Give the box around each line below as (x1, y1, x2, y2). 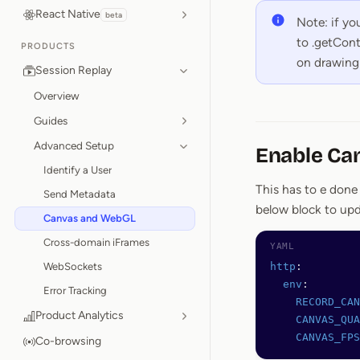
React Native (35, 7, 100, 21)
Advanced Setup (34, 139, 114, 152)
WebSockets (43, 260, 102, 272)
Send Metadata (43, 188, 116, 200)
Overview (34, 89, 80, 102)
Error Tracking (43, 284, 107, 297)
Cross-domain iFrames (43, 236, 149, 248)
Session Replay (35, 63, 112, 77)
